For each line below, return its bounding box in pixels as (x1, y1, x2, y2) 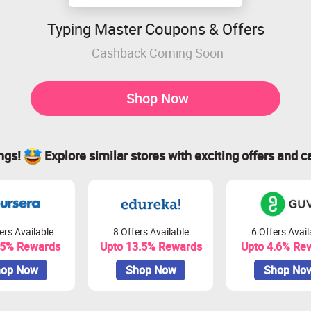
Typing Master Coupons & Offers (47, 19, 264, 39)
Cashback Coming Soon (91, 44, 224, 61)
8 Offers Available (112, 225, 189, 238)
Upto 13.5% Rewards (99, 239, 202, 254)
